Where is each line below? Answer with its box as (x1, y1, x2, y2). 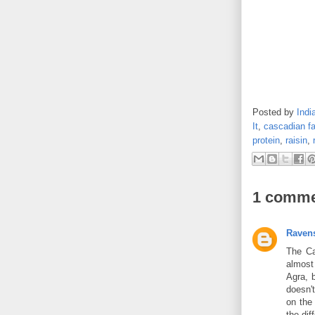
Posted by (252, 106, 297, 117)
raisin (285, 134, 307, 146)
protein (252, 134, 280, 146)
